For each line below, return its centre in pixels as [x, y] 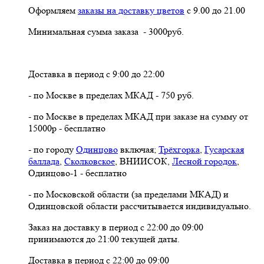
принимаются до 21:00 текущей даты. [104, 239]
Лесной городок [204, 161]
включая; [138, 149]
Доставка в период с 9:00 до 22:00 [96, 74]
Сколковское [90, 161]
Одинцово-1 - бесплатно [77, 173]
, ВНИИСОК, [143, 161]
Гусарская [224, 149]
